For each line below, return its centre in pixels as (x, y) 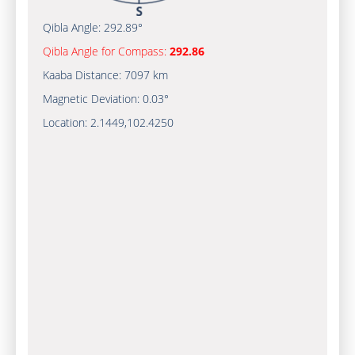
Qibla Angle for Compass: (106, 51)
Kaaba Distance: (83, 75)
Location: (66, 122)
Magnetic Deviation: (92, 99)
